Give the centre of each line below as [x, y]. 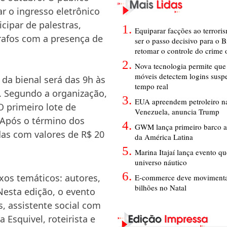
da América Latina [164, 137]
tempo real [152, 86]
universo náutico [161, 162]
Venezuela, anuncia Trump [177, 111]
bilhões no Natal [161, 187]
